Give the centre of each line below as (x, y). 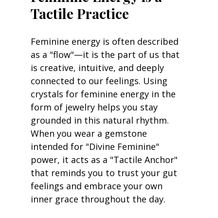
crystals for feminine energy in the (104, 94)
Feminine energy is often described (106, 42)
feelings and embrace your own (98, 186)
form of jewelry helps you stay (95, 107)
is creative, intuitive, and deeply (98, 68)
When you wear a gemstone (90, 134)
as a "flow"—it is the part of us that (106, 55)
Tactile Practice (80, 14)
